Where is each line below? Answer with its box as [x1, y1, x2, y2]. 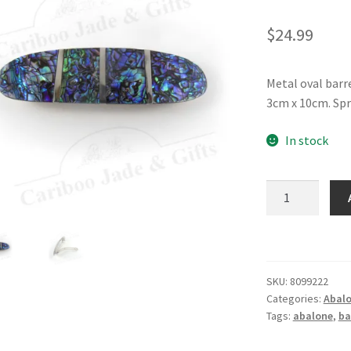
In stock [285, 132, 329, 148]
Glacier [265, 181, 303, 197]
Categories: [266, 291, 324, 306]
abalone [292, 308, 333, 323]
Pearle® [265, 201, 307, 217]
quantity [265, 240, 311, 256]
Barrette [265, 220, 313, 237]
